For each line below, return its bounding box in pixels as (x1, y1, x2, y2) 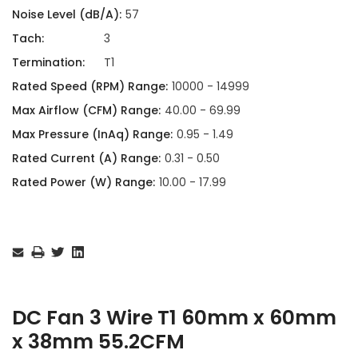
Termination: (12, 54, 85, 70)
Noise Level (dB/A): (12, 6, 121, 22)
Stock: (12, 236, 42, 250)
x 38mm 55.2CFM (12, 327, 185, 356)
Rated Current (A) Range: (12, 149, 161, 166)
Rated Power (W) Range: (12, 173, 155, 190)
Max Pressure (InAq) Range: (12, 125, 173, 142)
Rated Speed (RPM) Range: (12, 78, 168, 94)
